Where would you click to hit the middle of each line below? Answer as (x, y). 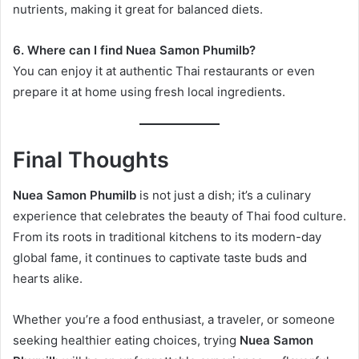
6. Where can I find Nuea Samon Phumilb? (134, 50)
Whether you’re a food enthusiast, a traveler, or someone (174, 320)
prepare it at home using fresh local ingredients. (149, 91)
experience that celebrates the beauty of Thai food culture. (179, 216)
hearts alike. (48, 279)
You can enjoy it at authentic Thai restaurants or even (164, 71)
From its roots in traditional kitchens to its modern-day (167, 237)
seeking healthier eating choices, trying (126, 341)
